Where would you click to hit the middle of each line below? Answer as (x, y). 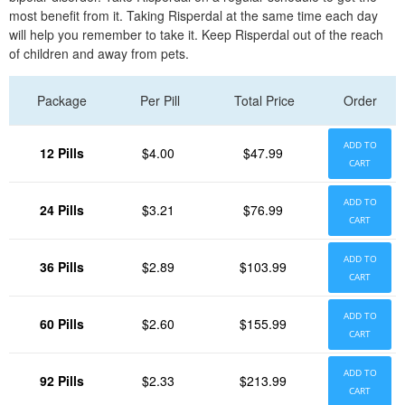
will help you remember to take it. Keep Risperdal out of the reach (196, 34)
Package (62, 100)
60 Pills (62, 324)
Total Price (264, 100)
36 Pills (62, 267)
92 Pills (62, 381)
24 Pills (62, 210)
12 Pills (62, 153)
